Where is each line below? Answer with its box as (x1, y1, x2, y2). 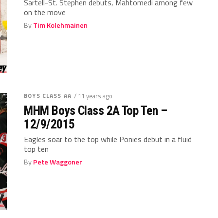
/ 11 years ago (73, 91, 112, 101)
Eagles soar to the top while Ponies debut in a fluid (24, 133, 192, 145)
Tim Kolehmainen (33, 19, 88, 31)
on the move (24, 6, 66, 18)
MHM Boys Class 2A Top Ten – (24, 103, 167, 118)
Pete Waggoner (33, 156, 83, 167)
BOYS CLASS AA (24, 91, 72, 100)
